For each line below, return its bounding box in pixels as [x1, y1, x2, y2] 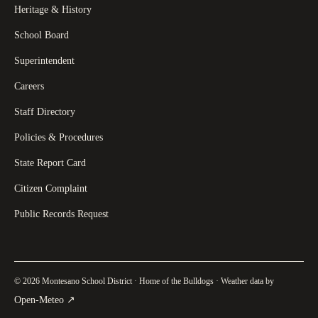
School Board [14, 29, 69, 40]
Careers [14, 80, 44, 92]
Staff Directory [14, 106, 75, 117]
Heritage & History [14, 4, 92, 15]
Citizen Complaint [14, 182, 87, 194]
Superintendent [14, 55, 75, 66]
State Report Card [14, 157, 86, 168]
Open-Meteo [14, 294, 64, 305]
